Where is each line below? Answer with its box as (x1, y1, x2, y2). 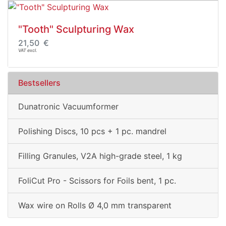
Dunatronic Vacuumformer (18, 101, 119, 112)
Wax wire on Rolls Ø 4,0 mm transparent (18, 200, 172, 211)
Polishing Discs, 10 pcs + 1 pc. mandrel (18, 126, 166, 137)
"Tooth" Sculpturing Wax (18, 23, 134, 36)
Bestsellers (18, 78, 61, 88)
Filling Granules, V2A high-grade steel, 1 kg (18, 151, 182, 161)
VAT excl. (18, 47, 37, 53)
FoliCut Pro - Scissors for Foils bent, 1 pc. (18, 176, 176, 186)
